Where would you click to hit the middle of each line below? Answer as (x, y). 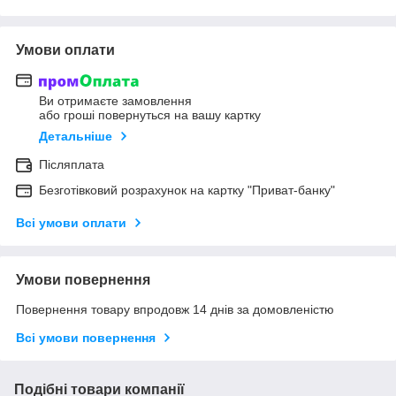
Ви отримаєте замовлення (115, 101)
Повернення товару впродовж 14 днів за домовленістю (175, 310)
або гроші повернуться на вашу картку (150, 115)
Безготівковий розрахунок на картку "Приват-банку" (187, 190)
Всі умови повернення (86, 338)
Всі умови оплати (71, 223)
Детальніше (76, 137)
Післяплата (72, 165)
